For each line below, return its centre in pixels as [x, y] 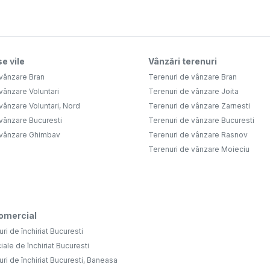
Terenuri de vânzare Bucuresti [201, 121]
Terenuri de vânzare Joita [193, 92]
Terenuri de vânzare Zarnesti [199, 106]
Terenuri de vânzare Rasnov [198, 135]
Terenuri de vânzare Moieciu [199, 149]
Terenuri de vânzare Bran [193, 77]
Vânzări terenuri [183, 61]
